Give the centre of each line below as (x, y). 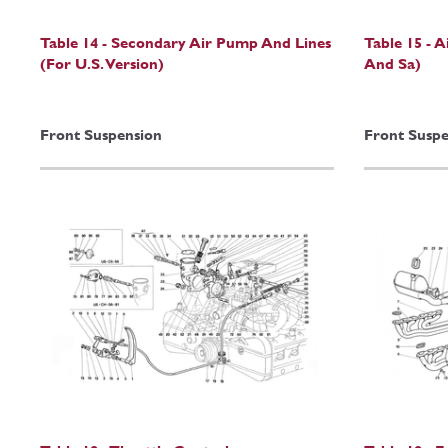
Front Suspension (101, 134)
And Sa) (392, 63)
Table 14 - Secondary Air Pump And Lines (185, 42)
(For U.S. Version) (102, 63)
